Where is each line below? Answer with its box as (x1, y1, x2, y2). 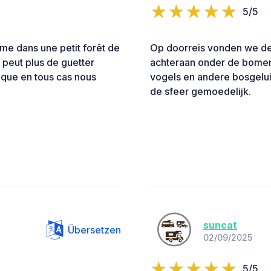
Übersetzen (68, 224, 121, 237)
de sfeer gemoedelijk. (150, 85, 251, 98)
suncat (203, 218, 237, 231)
